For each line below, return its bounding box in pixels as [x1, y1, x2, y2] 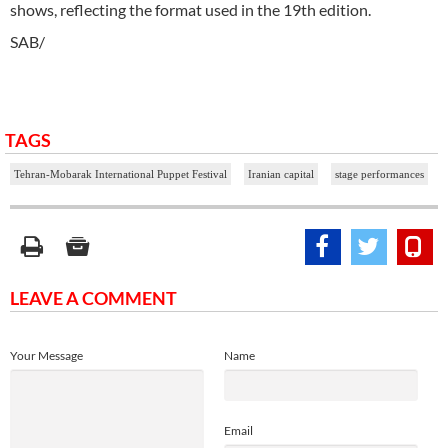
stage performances [335, 167, 424, 180]
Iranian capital [248, 167, 314, 180]
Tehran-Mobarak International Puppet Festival [14, 167, 227, 180]
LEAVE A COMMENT [10, 286, 177, 309]
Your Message [10, 347, 83, 363]
